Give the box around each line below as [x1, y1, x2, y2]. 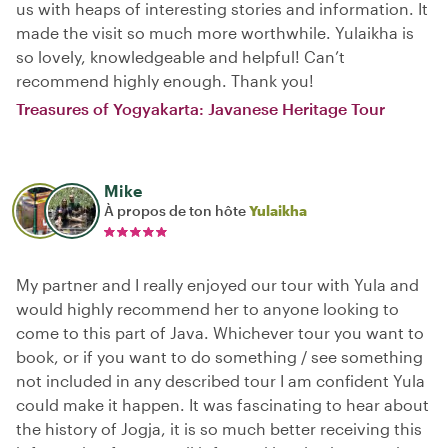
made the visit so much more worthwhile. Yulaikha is [16, 23, 414, 42]
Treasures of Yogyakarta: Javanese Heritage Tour [16, 99, 385, 118]
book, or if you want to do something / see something [16, 347, 423, 366]
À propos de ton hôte [104, 202, 249, 219]
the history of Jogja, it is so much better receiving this [16, 419, 422, 438]
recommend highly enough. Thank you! [16, 71, 314, 90]
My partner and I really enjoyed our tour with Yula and [16, 275, 419, 294]
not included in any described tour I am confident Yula [16, 371, 425, 390]
